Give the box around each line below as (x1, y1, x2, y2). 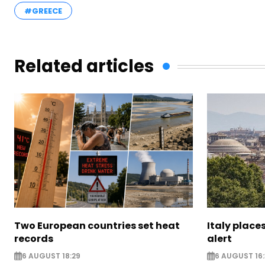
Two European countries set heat (14, 219, 180, 232)
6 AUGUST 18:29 (22, 251, 80, 261)
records (14, 232, 53, 245)
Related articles (14, 54, 154, 78)
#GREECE (24, 5, 62, 17)
